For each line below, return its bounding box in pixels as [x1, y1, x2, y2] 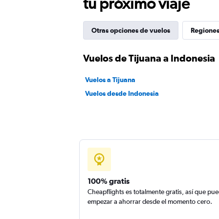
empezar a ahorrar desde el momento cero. [88, 197, 212, 205]
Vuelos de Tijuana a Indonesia [83, 52, 215, 64]
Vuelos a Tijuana [85, 76, 135, 84]
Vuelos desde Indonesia [85, 89, 159, 97]
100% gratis [88, 176, 130, 185]
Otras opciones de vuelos [91, 26, 170, 34]
